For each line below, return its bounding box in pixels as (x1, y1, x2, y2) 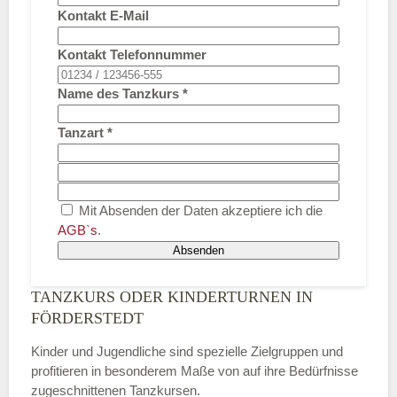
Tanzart (58, 125, 104, 141)
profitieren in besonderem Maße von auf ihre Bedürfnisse (31, 363, 358, 379)
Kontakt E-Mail (58, 8, 149, 24)
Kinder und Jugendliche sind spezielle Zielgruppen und (31, 344, 343, 360)
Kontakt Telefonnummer (58, 47, 206, 63)
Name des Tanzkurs (58, 86, 179, 102)
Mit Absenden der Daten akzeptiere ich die (75, 203, 323, 219)
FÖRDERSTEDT (31, 309, 144, 328)
